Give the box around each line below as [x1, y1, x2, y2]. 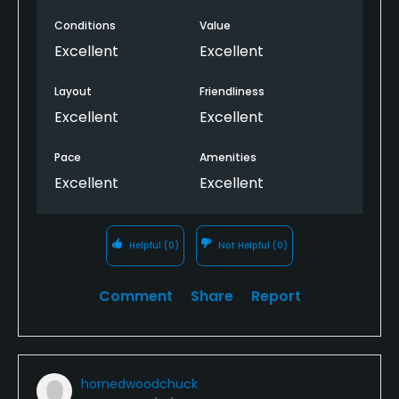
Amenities [199, 149, 256, 165]
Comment [98, 285, 173, 306]
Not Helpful [216, 238, 273, 252]
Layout [54, 83, 92, 99]
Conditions [54, 17, 116, 33]
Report [250, 285, 301, 306]
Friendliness [199, 83, 265, 99]
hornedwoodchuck [81, 374, 198, 393]
